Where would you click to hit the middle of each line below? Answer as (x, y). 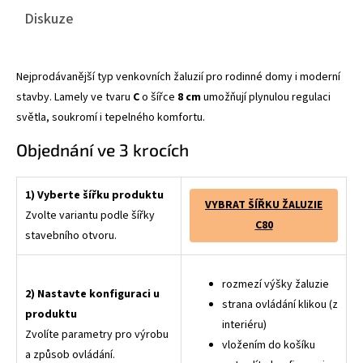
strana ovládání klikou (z (280, 304)
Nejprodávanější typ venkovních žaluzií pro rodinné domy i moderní (178, 77)
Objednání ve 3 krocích (102, 149)
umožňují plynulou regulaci (266, 97)
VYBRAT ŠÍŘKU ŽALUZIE (264, 205)
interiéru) (244, 325)
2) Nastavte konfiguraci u (92, 294)
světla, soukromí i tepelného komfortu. (111, 117)
